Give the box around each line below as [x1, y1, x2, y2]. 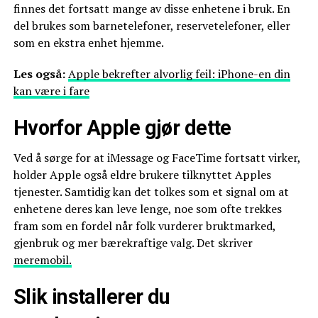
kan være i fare [13, 83, 89, 99]
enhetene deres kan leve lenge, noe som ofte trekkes [13, 201, 282, 216]
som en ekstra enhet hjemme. [13, 35, 164, 50]
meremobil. [13, 252, 72, 268]
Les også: [13, 66, 68, 82]
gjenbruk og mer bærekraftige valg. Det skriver [13, 235, 253, 251]
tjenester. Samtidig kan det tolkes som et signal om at [13, 184, 289, 199]
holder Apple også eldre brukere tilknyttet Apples [13, 167, 271, 182]
